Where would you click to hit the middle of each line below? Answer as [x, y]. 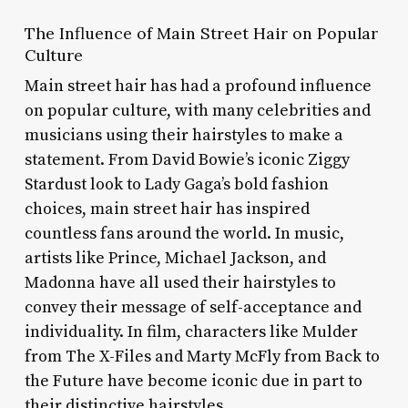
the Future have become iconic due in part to [193, 381]
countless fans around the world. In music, [184, 233]
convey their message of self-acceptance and [193, 307]
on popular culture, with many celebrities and [197, 110]
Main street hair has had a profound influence [198, 86]
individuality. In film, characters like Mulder [191, 331]
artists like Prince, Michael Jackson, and [175, 258]
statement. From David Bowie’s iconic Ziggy [187, 159]
